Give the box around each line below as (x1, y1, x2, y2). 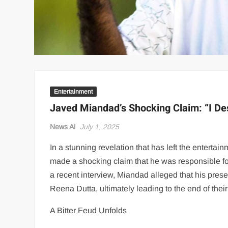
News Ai (50, 123, 76, 131)
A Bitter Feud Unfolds (50, 206, 127, 215)
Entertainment (54, 88, 93, 95)
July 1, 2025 (80, 123, 120, 131)
